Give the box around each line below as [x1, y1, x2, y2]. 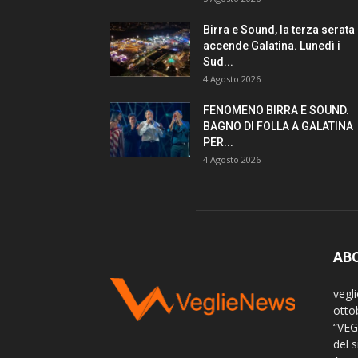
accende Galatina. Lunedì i [203, 39, 340, 53]
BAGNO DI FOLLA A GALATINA [203, 120, 353, 133]
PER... [203, 136, 233, 149]
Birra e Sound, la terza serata [203, 23, 355, 37]
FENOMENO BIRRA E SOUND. [203, 104, 349, 117]
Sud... [203, 55, 233, 69]
